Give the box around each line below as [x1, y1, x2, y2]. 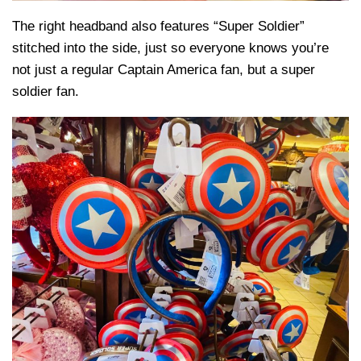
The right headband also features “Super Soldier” [12, 19, 305, 35]
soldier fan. [12, 84, 79, 100]
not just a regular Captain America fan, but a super [12, 62, 315, 78]
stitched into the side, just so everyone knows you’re [12, 40, 329, 56]
